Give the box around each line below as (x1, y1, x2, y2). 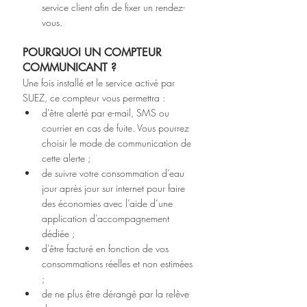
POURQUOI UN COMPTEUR (23, 45, 165, 60)
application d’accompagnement (42, 211, 172, 225)
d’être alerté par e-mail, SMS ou (42, 106, 172, 119)
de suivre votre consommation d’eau (42, 166, 187, 180)
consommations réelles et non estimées (42, 256, 195, 270)
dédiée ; (42, 226, 75, 240)
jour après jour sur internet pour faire (42, 181, 188, 195)
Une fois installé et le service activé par (23, 75, 177, 89)
